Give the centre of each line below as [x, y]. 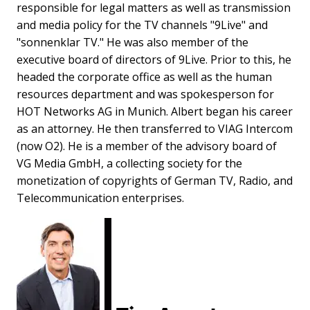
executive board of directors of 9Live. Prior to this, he [154, 59]
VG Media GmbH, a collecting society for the [129, 163]
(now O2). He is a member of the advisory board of [147, 146]
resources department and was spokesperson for [145, 94]
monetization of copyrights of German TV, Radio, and [155, 180]
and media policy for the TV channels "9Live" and [142, 25]
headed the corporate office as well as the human [144, 76]
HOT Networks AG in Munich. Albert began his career [155, 111]
